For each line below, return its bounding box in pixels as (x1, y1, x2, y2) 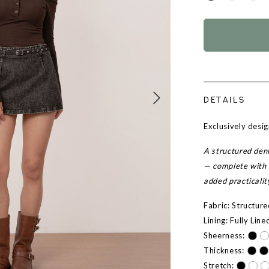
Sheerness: (204, 231, 245, 241)
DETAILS (204, 97, 246, 105)
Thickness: (204, 246, 244, 256)
